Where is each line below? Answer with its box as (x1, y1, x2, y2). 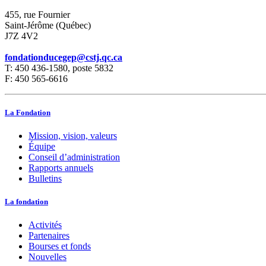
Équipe (28, 141, 55, 151)
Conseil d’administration (28, 151, 120, 162)
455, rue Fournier (5, 9, 70, 20)
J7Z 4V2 (5, 30, 38, 41)
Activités (28, 220, 62, 230)
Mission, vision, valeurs (28, 130, 117, 141)
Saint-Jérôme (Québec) (5, 20, 91, 30)
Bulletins (28, 173, 62, 183)
